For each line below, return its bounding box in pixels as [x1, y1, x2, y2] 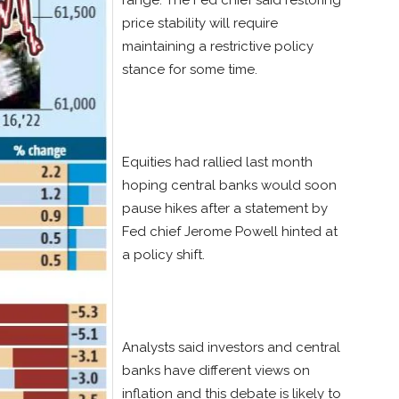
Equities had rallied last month [122, 154, 313, 171]
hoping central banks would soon [122, 177, 337, 194]
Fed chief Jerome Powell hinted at [122, 224, 338, 240]
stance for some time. [122, 61, 257, 78]
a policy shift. [122, 247, 205, 264]
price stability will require [122, 15, 278, 32]
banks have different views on [122, 362, 310, 379]
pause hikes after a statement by [122, 200, 328, 217]
